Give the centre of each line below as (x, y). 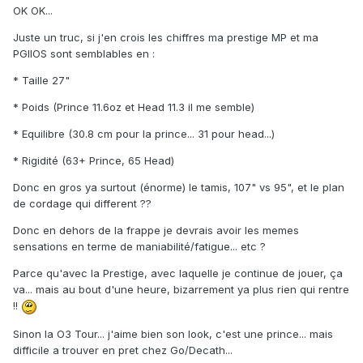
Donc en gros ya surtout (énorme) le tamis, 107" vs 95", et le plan (179, 188)
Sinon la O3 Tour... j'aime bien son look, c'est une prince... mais (173, 333)
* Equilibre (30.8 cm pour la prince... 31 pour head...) (144, 134)
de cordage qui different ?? (82, 204)
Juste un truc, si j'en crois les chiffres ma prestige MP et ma (166, 38)
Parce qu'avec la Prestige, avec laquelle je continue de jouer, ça (178, 273)
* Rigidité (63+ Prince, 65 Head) (94, 161)
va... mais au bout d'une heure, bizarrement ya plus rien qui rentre (181, 290)
